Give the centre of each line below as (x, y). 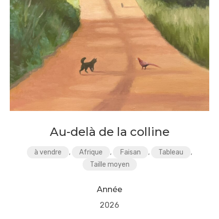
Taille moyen (109, 164)
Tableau (171, 152)
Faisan (131, 152)
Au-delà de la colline (109, 131)
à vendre (48, 152)
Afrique (91, 152)
